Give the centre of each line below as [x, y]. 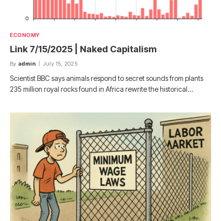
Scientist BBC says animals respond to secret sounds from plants [107, 78]
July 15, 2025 [60, 64]
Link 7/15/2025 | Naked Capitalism [83, 49]
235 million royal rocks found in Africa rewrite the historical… [101, 89]
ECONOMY [25, 35]
